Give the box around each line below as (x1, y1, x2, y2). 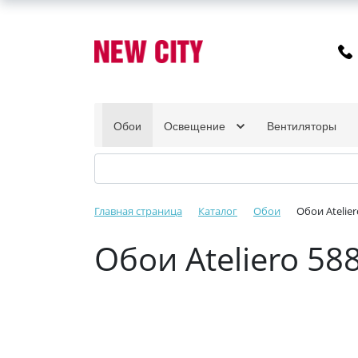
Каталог (198, 204, 237, 218)
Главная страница (94, 204, 182, 218)
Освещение (164, 117, 229, 133)
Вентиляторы (267, 117, 336, 133)
